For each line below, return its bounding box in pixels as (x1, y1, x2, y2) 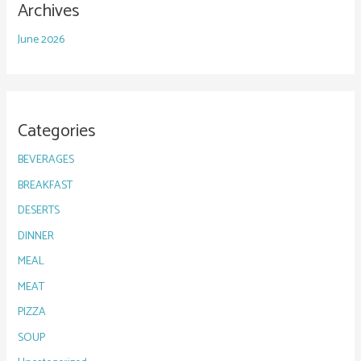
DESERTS (17, 201, 60, 221)
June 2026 (17, 31, 64, 50)
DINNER (17, 226, 54, 246)
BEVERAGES (17, 151, 74, 170)
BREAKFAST (17, 176, 73, 195)
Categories (17, 117, 95, 147)
